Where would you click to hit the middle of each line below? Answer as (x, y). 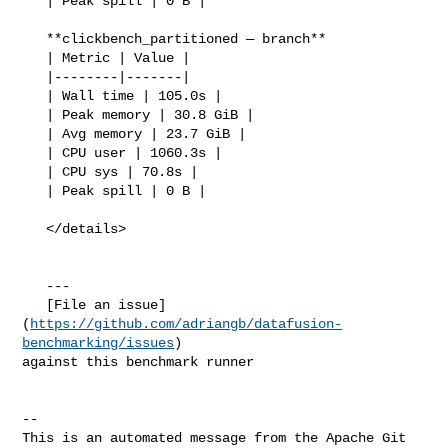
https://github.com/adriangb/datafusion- (186, 323)
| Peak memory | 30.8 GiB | (34, 114)
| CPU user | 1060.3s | (34, 152)
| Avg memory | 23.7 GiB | (34, 133)
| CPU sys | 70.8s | (34, 171)
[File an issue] (34, 304)
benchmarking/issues (98, 342)
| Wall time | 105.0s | (34, 95)
